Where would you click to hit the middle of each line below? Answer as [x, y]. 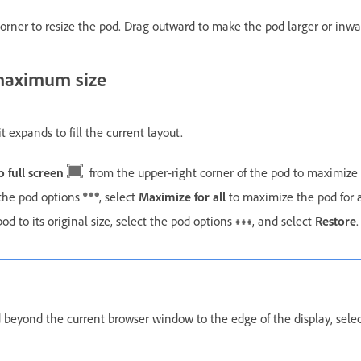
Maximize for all [184, 196]
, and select [284, 220]
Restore [336, 220]
